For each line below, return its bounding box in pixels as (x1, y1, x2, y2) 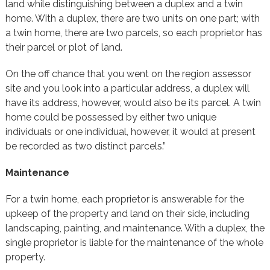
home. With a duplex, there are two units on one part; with (5, 13, 260, 24)
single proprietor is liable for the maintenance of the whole (5, 237, 263, 248)
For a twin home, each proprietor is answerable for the (5, 193, 244, 205)
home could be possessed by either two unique (5, 111, 216, 123)
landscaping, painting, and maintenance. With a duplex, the (5, 222, 265, 234)
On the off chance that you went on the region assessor (5, 68, 251, 80)
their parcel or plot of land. (5, 42, 122, 53)
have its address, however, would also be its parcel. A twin (5, 97, 261, 108)
